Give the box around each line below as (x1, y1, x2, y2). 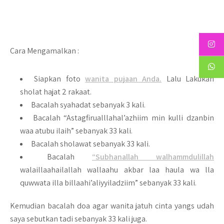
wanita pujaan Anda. (85, 73, 162, 84)
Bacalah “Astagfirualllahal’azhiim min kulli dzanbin (32, 112, 214, 123)
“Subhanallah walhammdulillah (92, 151, 214, 162)
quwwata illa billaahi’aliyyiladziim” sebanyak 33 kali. (20, 177, 196, 188)
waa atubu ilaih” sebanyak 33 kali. (20, 125, 132, 136)
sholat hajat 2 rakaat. (20, 86, 91, 97)
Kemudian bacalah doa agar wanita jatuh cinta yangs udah (10, 200, 214, 211)
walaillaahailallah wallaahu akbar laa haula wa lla (20, 164, 214, 175)
